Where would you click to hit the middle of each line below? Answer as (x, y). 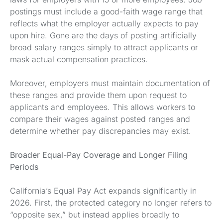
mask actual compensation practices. (79, 59)
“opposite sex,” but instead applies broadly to (95, 215)
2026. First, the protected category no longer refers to (111, 203)
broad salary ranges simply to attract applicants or (104, 47)
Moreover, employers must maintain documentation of (110, 83)
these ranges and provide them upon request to (98, 95)
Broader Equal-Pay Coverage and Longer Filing (99, 155)
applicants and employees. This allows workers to (103, 107)
